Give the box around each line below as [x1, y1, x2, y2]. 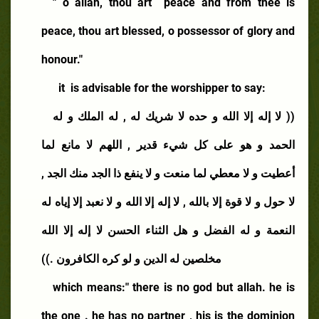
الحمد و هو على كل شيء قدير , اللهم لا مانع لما [41, 137, 295, 152]
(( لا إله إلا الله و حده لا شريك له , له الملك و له [53, 109, 295, 123]
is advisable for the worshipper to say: [70, 80, 266, 95]
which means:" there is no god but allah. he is [53, 280, 295, 294]
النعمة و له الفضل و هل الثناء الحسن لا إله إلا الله [41, 223, 295, 237]
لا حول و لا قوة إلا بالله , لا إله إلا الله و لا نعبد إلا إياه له [41, 194, 295, 209]
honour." [41, 52, 83, 66]
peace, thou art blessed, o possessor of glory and [41, 23, 295, 38]
